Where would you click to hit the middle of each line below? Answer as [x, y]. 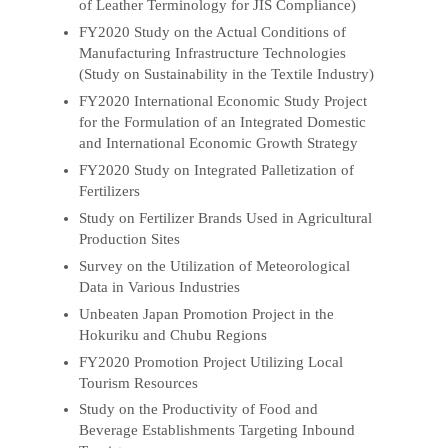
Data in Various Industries [160, 286]
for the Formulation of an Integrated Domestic [223, 122]
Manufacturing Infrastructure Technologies [213, 53]
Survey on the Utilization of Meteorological [215, 265]
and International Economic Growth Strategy [219, 143]
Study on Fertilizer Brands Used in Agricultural [226, 217]
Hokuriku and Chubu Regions [173, 334]
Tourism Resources [139, 382]
